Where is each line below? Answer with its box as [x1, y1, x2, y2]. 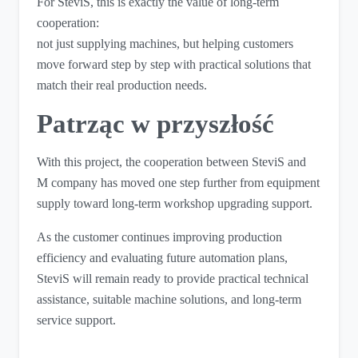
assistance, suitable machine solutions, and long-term [37, 292, 302, 307]
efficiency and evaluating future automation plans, [37, 251, 288, 265]
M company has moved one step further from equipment [37, 176, 320, 190]
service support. [37, 313, 117, 328]
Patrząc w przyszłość [37, 109, 275, 139]
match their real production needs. [37, 78, 208, 93]
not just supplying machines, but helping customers [37, 37, 294, 51]
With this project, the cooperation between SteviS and [37, 155, 307, 169]
